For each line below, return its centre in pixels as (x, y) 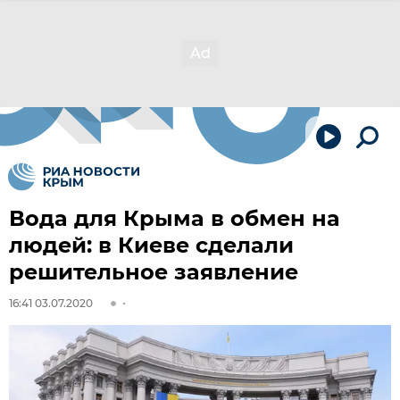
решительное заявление (154, 272)
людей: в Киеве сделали (151, 245)
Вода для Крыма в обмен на (175, 218)
